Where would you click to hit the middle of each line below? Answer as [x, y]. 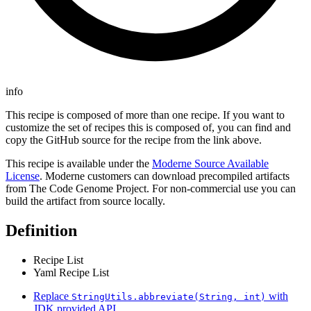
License [23, 176]
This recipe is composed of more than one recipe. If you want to [145, 115]
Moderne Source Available [210, 164]
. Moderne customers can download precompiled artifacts [165, 176]
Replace [52, 296]
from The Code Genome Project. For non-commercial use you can [151, 189]
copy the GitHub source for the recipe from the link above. [134, 140]
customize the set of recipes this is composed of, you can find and [148, 128]
